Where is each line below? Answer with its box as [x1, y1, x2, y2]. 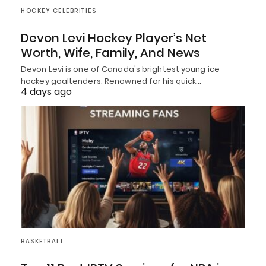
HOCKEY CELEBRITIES [21, 7, 96, 16]
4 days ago [21, 85, 72, 99]
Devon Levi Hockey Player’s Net [21, 30, 207, 47]
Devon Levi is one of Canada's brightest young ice [21, 64, 220, 75]
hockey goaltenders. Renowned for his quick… [21, 75, 202, 87]
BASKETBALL [21, 236, 64, 246]
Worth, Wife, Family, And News [21, 45, 200, 62]
